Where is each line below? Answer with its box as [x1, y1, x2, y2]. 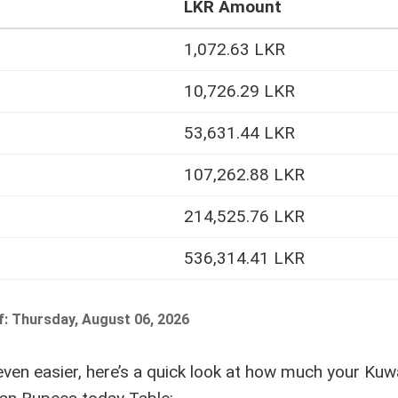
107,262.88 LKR [184, 164, 305, 186]
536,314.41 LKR [184, 248, 305, 269]
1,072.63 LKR [184, 39, 285, 60]
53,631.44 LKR [184, 123, 295, 144]
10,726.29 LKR [184, 81, 295, 102]
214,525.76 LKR [184, 206, 305, 227]
